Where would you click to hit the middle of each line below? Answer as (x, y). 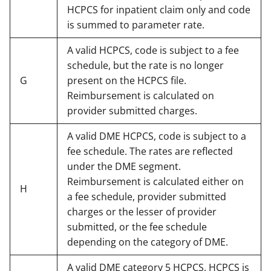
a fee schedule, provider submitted (147, 196)
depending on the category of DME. (148, 242)
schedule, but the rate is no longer (145, 65)
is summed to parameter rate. (136, 24)
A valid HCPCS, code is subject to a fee (153, 50)
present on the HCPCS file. (127, 80)
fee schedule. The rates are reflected (150, 151)
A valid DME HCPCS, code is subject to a (157, 136)
